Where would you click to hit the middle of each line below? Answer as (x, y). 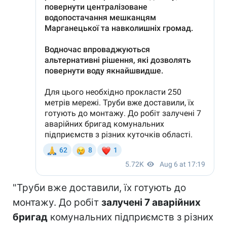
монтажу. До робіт (57, 202)
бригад (30, 217)
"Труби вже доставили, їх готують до (99, 187)
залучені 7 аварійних (151, 202)
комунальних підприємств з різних (130, 217)
